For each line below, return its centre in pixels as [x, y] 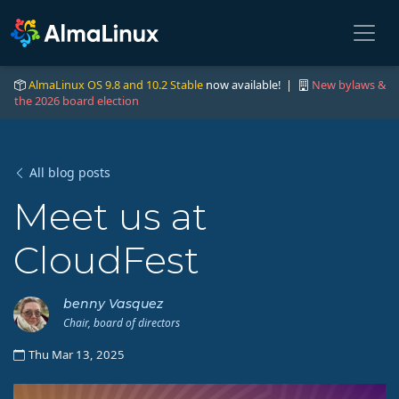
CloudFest [106, 260]
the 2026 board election [77, 101]
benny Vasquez [113, 304]
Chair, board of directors [122, 323]
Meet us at [110, 216]
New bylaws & [349, 85]
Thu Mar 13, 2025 [77, 354]
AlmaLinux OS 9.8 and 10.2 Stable [116, 85]
